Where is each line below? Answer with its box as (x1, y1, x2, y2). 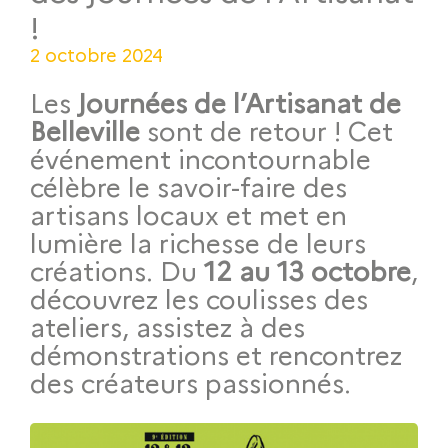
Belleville (30, 112, 140, 149)
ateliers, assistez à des (30, 308, 305, 345)
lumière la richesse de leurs (30, 224, 366, 261)
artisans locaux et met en (30, 196, 347, 233)
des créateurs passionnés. (30, 364, 351, 401)
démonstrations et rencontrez (30, 336, 402, 373)
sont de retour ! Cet (140, 112, 393, 149)
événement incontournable (30, 140, 371, 177)
